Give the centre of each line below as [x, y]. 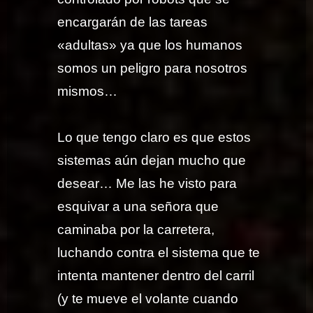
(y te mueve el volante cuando [148, 299]
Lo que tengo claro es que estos [154, 138]
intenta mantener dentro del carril [156, 276]
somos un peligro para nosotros [153, 68]
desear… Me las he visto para [147, 184]
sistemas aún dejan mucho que [152, 161]
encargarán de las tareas [133, 22]
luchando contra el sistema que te [159, 253]
